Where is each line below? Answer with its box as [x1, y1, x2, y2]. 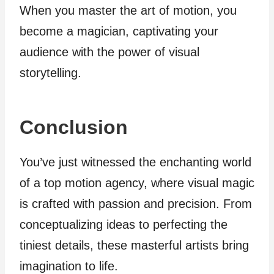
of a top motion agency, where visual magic [20, 176, 254, 190]
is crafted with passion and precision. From [20, 196, 252, 210]
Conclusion [20, 116, 128, 138]
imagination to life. [20, 259, 118, 273]
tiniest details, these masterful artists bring [20, 238, 249, 252]
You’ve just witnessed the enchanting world [20, 155, 251, 169]
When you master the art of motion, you [20, 3, 237, 17]
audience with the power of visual [20, 45, 199, 59]
